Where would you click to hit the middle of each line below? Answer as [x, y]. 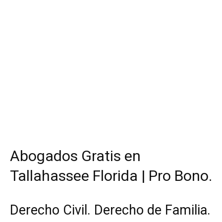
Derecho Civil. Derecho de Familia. [110, 210]
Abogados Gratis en [75, 156]
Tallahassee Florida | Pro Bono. [111, 175]
